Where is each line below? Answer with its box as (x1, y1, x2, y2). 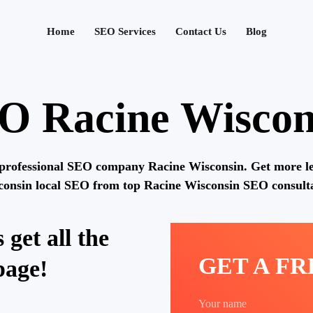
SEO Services (94, 26, 156, 37)
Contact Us (175, 26, 226, 37)
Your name (198, 298, 247, 310)
